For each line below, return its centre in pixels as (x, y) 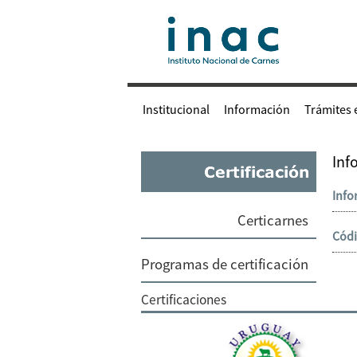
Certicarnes (273, 220)
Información (257, 109)
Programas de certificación (225, 264)
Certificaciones (184, 300)
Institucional (176, 109)
